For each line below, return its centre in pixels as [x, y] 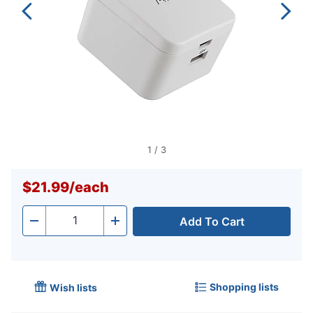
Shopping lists [244, 286]
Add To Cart [212, 222]
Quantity [68, 225]
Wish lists [73, 288]
